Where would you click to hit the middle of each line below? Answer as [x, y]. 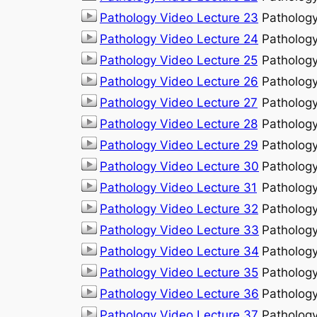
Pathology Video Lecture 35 [179, 272]
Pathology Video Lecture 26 [179, 81]
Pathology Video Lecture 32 [179, 208]
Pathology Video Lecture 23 [179, 17]
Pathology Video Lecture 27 [179, 102]
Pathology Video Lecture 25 [179, 60]
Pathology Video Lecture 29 [179, 145]
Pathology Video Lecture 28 [179, 123]
